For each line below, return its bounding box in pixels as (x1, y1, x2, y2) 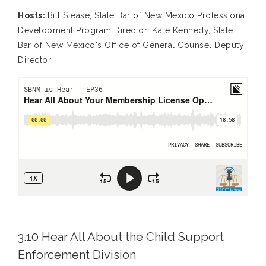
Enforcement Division (18, 248, 136, 262)
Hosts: (18, 11, 47, 21)
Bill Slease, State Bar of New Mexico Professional (47, 11, 248, 21)
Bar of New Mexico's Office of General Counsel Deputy (18, 40, 244, 50)
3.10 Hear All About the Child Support (18, 230, 224, 245)
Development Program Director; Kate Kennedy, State (18, 26, 233, 36)
